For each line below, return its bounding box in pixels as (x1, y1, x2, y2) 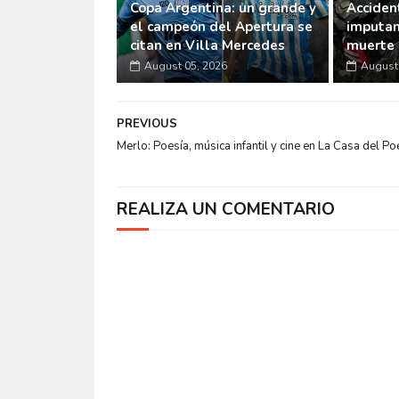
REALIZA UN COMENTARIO (116, 197, 335, 221)
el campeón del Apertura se (129, 17, 313, 36)
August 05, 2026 (143, 58, 227, 73)
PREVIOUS (116, 115, 177, 132)
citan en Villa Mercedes (129, 36, 285, 54)
